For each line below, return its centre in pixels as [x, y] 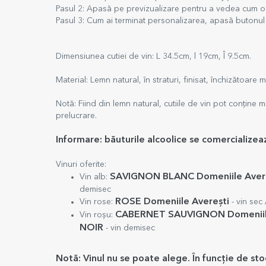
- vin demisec [129, 228]
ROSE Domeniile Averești [173, 202]
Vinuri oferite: [82, 164]
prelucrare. [76, 116]
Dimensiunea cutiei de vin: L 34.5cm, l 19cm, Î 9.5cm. [155, 56]
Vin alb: [95, 177]
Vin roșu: [97, 215]
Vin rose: [97, 202]
